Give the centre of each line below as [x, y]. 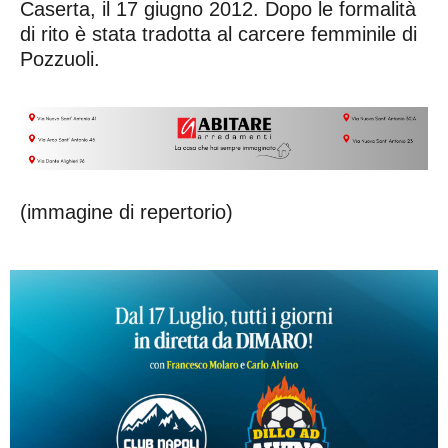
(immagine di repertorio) [126, 212]
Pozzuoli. [60, 58]
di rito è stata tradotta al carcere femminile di [218, 33]
